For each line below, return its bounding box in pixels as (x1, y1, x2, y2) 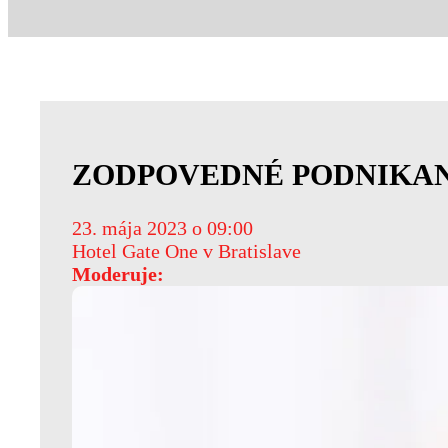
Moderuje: (72, 262, 164, 285)
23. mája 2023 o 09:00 (72, 216, 253, 239)
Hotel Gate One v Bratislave (72, 239, 301, 262)
